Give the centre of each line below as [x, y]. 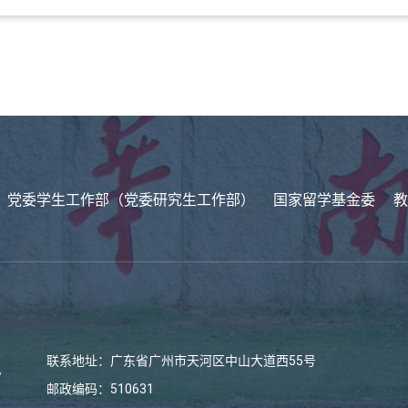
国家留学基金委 [324, 200]
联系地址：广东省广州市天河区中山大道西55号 [181, 361]
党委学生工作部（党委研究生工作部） [131, 200]
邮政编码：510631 [100, 389]
